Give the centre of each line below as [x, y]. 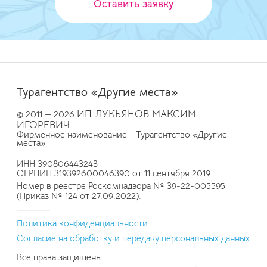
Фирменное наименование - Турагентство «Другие [122, 135]
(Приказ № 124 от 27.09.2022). [79, 196]
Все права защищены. [60, 257]
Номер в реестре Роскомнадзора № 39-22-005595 [121, 186]
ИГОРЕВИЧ [43, 125]
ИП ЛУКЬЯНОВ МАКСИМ [136, 114]
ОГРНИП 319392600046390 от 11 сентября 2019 [114, 173]
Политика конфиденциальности [82, 224]
